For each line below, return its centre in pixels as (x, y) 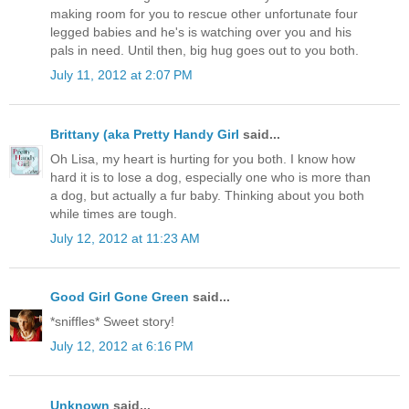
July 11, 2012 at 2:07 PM (121, 75)
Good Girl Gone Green (120, 297)
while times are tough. (114, 213)
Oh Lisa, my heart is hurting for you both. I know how (203, 158)
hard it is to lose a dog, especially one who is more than (210, 177)
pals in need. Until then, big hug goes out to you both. (204, 51)
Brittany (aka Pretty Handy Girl (145, 134)
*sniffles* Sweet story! (112, 322)
